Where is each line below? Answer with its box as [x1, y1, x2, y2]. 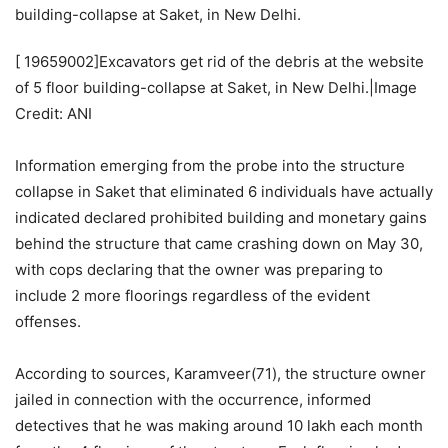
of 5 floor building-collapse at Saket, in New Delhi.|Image [15, 78, 417, 98]
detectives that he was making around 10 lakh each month [15, 416, 423, 436]
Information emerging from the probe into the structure [15, 156, 405, 176]
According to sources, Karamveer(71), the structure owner [15, 364, 426, 384]
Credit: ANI [15, 104, 92, 124]
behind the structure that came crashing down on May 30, [15, 234, 423, 254]
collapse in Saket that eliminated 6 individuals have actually [15, 182, 433, 202]
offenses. [15, 312, 81, 332]
